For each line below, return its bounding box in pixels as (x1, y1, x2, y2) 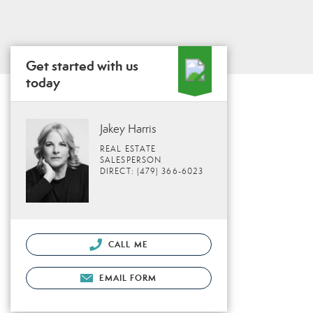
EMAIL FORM (99, 272, 157, 283)
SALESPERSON (100, 155, 162, 165)
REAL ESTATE (100, 144, 156, 154)
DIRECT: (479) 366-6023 (100, 166, 204, 176)
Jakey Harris (100, 122, 156, 136)
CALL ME (105, 238, 148, 249)
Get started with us (26, 57, 138, 74)
